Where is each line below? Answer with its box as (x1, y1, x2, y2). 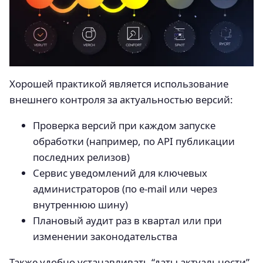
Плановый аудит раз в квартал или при (33, 214, 222, 228)
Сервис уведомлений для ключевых (33, 166, 207, 180)
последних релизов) (33, 150, 130, 164)
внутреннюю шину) (33, 198, 128, 212)
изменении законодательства (33, 230, 177, 244)
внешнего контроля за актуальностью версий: (9, 93, 233, 107)
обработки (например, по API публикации (33, 134, 235, 149)
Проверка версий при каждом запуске (33, 119, 215, 133)
